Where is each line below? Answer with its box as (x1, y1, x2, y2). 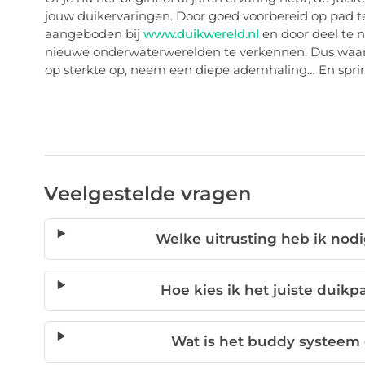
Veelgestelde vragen (43, 182, 251, 205)
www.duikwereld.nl (143, 25, 259, 42)
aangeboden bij (44, 25, 143, 42)
